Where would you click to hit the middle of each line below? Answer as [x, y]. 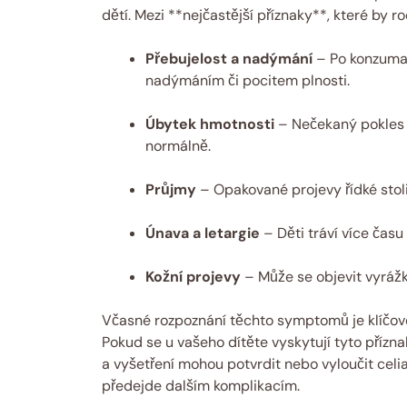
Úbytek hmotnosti [210, 124]
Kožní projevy [193, 276]
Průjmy [171, 189]
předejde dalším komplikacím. [201, 385]
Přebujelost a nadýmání [229, 58]
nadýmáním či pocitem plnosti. [248, 80]
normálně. [178, 145]
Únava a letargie [203, 233]
